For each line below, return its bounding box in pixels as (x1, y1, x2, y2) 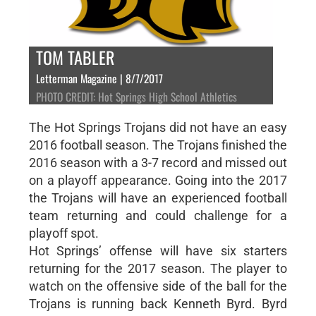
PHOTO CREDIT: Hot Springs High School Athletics (35, 87, 237, 105)
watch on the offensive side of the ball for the (28, 278, 288, 293)
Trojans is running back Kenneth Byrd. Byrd (28, 296, 288, 311)
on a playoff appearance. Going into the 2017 (28, 172, 288, 188)
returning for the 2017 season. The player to (28, 260, 288, 276)
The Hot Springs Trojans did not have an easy (28, 119, 288, 135)
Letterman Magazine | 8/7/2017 (35, 69, 163, 87)
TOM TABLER (35, 44, 114, 70)
